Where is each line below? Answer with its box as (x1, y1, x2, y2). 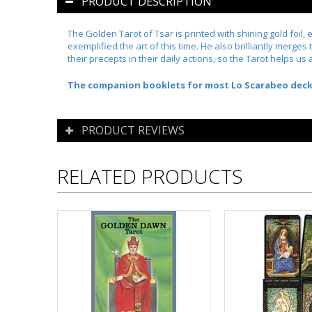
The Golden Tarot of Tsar (68, 27, 173, 40)
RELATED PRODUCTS (57, 163, 243, 189)
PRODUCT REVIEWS (81, 123, 185, 138)
